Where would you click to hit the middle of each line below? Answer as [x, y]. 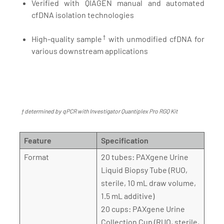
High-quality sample [67, 39]
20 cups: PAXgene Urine [143, 209]
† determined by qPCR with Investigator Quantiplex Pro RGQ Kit [99, 111]
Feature [38, 140]
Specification [125, 140]
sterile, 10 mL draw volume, [148, 183]
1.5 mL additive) [128, 196]
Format [36, 157]
